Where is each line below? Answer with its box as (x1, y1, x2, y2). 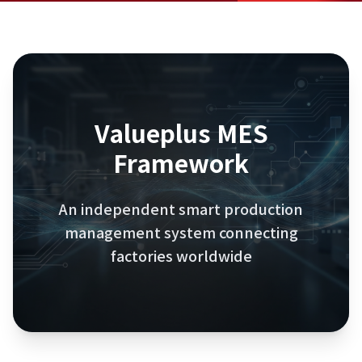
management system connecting (64, 221, 298, 242)
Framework (113, 145, 249, 180)
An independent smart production (59, 198, 303, 219)
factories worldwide (110, 245, 252, 266)
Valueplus (94, 115, 211, 150)
